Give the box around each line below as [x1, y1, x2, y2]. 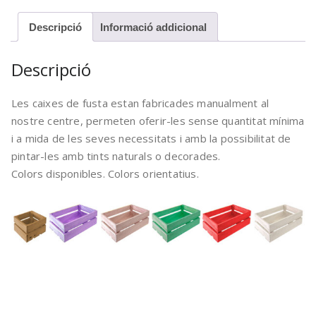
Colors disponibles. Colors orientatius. [11, 166, 199, 181]
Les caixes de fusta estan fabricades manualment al [11, 96, 269, 111]
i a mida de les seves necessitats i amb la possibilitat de [11, 131, 291, 146]
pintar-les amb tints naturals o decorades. [11, 149, 221, 164]
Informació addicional [100, 20, 207, 33]
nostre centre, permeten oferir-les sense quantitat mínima [11, 114, 305, 128]
